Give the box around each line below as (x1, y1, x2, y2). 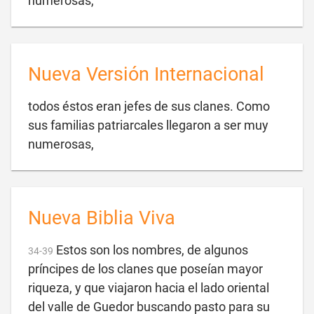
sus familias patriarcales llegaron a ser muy (28, 118, 268, 132)
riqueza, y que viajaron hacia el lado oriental (28, 280, 269, 295)
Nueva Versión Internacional (28, 63, 264, 86)
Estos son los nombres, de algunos (56, 243, 248, 257)
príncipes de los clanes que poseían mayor (28, 261, 263, 276)
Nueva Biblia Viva (28, 207, 175, 229)
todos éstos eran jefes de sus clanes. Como (28, 99, 270, 114)
